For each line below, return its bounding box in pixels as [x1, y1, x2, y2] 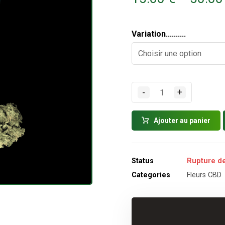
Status [132, 156, 154, 165]
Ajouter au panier [154, 117, 211, 125]
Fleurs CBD [187, 170, 222, 179]
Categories [132, 170, 171, 179]
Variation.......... [132, 29, 186, 39]
